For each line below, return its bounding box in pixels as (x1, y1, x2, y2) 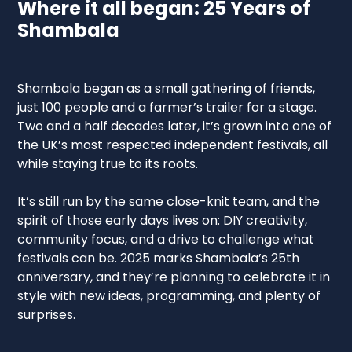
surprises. (17, 305, 76, 324)
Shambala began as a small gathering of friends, (17, 79, 316, 97)
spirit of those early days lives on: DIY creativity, (17, 211, 308, 229)
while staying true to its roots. (17, 154, 199, 173)
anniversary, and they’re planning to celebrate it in (17, 267, 331, 286)
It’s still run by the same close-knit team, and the (17, 192, 321, 211)
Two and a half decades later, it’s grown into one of (17, 116, 332, 135)
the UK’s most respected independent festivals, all (17, 135, 328, 154)
